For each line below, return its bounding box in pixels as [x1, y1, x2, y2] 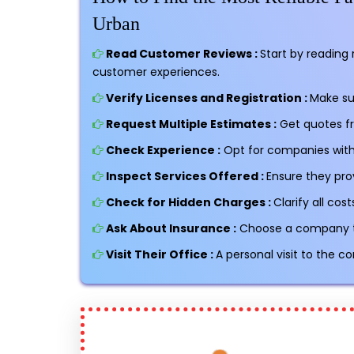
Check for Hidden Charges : [104, 194, 273, 210]
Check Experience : [104, 142, 220, 158]
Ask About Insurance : [104, 220, 236, 236]
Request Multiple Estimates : [104, 116, 277, 132]
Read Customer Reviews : [104, 46, 260, 62]
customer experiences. [92, 64, 220, 80]
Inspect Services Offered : [104, 168, 266, 184]
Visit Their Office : [104, 247, 216, 262]
